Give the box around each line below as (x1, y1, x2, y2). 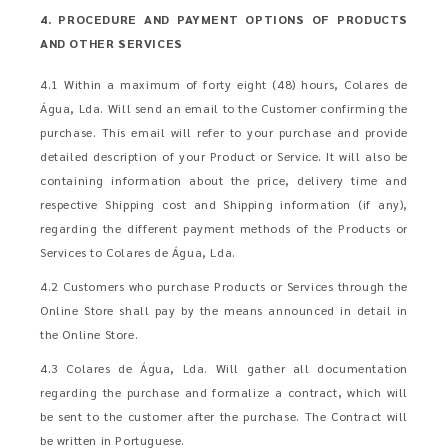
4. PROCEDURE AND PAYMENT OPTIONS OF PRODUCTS (40, 11, 408, 27)
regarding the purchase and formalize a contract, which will (40, 384, 408, 400)
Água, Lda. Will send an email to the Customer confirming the (40, 100, 408, 116)
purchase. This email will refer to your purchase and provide (40, 124, 408, 140)
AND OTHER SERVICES (40, 35, 183, 51)
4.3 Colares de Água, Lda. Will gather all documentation (40, 360, 408, 376)
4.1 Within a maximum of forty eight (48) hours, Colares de (40, 76, 408, 92)
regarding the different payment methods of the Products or (40, 220, 408, 236)
